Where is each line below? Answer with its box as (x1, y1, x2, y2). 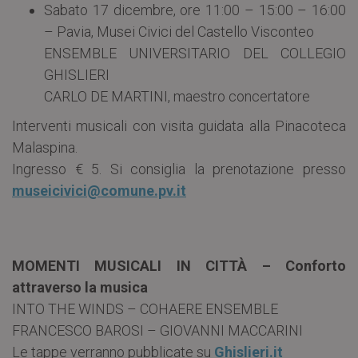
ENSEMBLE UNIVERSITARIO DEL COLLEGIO (44, 44, 346, 62)
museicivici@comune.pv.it (12, 181, 186, 199)
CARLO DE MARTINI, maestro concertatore (44, 87, 310, 105)
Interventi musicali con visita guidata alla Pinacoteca (12, 117, 346, 134)
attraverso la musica (12, 278, 148, 296)
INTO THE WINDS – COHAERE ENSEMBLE (12, 300, 278, 317)
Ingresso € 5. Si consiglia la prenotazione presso (12, 160, 346, 177)
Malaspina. (12, 138, 78, 156)
